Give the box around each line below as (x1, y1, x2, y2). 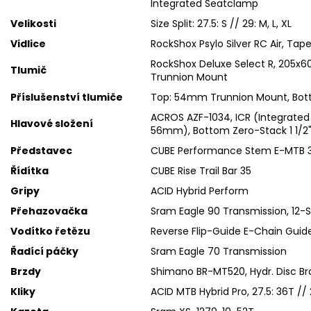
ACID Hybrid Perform (151, 183, 249, 198)
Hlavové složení (10, 116, 93, 131)
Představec (10, 143, 72, 158)
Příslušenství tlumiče (10, 90, 123, 104)
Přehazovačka (10, 203, 87, 218)
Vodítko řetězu (10, 224, 90, 238)
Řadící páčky (10, 244, 78, 258)
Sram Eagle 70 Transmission (151, 244, 287, 258)
